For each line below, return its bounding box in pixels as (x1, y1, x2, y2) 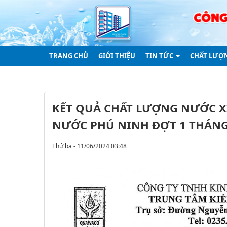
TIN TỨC (145, 51, 175, 60)
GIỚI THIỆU (98, 51, 135, 60)
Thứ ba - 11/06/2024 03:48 (52, 141, 127, 150)
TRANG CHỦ (49, 51, 88, 60)
